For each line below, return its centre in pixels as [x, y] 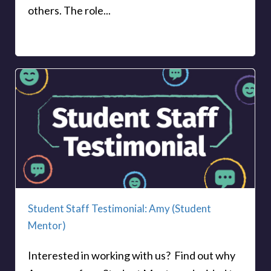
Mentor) [47, 226]
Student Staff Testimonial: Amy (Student [119, 209]
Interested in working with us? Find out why [132, 256]
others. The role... [69, 10]
